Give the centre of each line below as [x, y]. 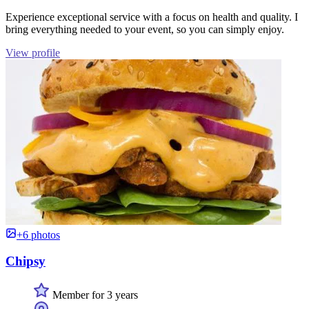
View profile [33, 52]
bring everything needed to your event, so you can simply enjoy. [145, 29]
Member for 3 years [94, 295]
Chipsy [26, 261]
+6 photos [38, 235]
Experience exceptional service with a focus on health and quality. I [152, 17]
